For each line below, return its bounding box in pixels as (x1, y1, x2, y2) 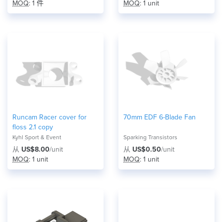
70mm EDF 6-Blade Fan (123, 113, 196, 121)
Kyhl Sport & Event (12, 134, 61, 141)
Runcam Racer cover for (12, 113, 87, 121)
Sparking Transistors (123, 134, 177, 141)
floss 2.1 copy (12, 123, 53, 131)
